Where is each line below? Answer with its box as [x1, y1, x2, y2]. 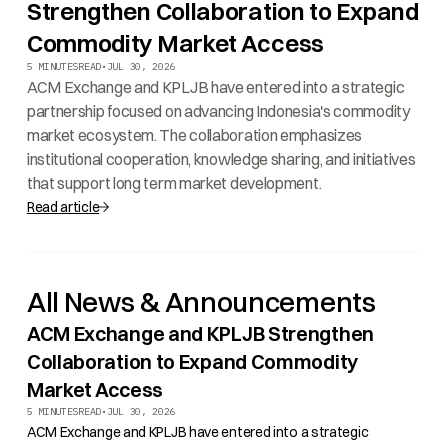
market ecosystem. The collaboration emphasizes [26, 125, 363, 145]
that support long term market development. [26, 173, 322, 193]
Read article [26, 198, 100, 216]
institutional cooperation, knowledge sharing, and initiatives [26, 149, 416, 169]
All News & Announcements [26, 285, 376, 319]
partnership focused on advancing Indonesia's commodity [26, 101, 410, 121]
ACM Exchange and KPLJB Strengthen [26, 321, 374, 346]
